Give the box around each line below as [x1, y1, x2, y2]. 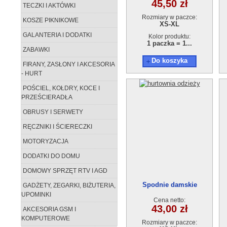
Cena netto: [154, 197, 185, 204]
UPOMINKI [21, 191, 51, 198]
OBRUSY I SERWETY [21, 108, 83, 116]
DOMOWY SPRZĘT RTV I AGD [21, 167, 107, 174]
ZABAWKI [21, 46, 50, 53]
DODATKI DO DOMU [21, 153, 80, 160]
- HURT [21, 70, 42, 77]
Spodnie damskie [142, 181, 197, 188]
